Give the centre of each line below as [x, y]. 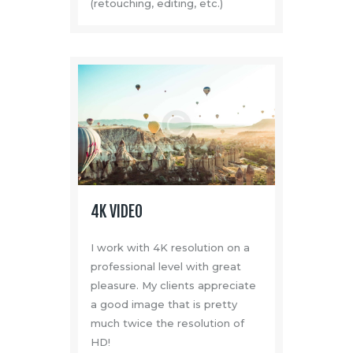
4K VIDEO [116, 212]
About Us [94, 42]
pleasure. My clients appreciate [173, 286]
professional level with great [165, 267]
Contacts [95, 65]
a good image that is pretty [163, 305]
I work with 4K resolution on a [170, 248]
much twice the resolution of [167, 323]
